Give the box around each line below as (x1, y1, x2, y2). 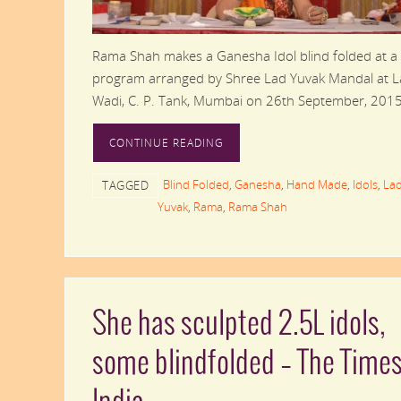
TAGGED (102, 176, 149, 193)
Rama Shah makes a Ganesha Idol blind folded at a (92, 46, 397, 64)
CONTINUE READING (109, 134, 224, 150)
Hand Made (286, 175, 347, 192)
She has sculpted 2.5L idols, (92, 308, 385, 341)
